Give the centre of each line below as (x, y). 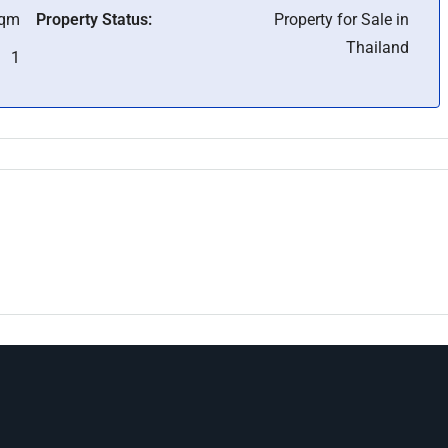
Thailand (377, 47)
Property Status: (93, 19)
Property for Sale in (341, 19)
